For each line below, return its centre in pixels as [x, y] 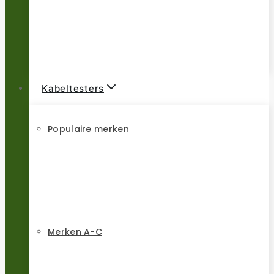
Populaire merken [88, 129]
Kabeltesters [73, 89]
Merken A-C [75, 232]
